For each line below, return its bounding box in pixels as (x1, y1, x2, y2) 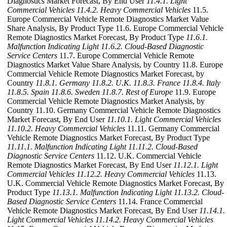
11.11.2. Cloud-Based (128, 142, 198, 152)
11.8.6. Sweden (51, 88, 100, 97)
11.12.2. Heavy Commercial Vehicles (77, 170, 195, 179)
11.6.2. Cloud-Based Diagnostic (101, 42, 204, 51)
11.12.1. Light (173, 161, 218, 170)
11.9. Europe (173, 88, 216, 97)
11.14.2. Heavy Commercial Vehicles (95, 215, 213, 224)
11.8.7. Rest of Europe (102, 88, 173, 97)
